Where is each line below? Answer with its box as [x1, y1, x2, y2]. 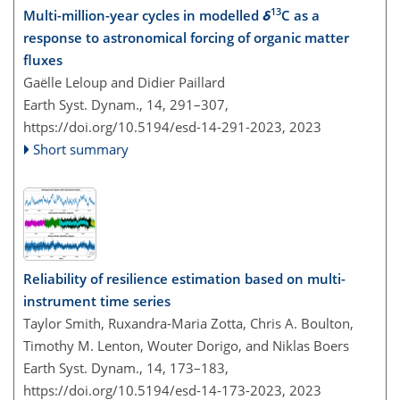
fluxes [23, 51, 62, 69]
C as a [281, 6, 320, 24]
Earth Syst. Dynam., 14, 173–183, [23, 358, 229, 377]
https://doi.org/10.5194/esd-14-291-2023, [23, 118, 286, 136]
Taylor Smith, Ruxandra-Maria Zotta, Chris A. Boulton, [23, 313, 354, 332]
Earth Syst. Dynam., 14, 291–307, [23, 96, 229, 113]
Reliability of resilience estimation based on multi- [23, 269, 346, 287]
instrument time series [23, 291, 171, 310]
